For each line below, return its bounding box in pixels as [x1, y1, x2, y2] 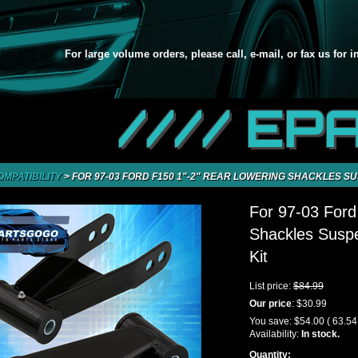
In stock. [301, 328, 340, 340]
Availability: [249, 328, 301, 340]
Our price [249, 298, 292, 309]
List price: [249, 280, 293, 292]
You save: [249, 316, 294, 327]
